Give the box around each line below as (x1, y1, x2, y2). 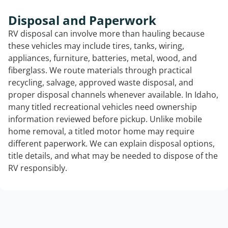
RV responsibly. (8, 162, 67, 174)
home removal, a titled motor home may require (8, 125, 194, 137)
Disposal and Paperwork (8, 11, 156, 28)
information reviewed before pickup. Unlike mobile (8, 113, 202, 125)
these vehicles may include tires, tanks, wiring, (8, 40, 184, 51)
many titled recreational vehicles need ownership (8, 101, 197, 112)
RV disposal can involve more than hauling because (8, 27, 205, 39)
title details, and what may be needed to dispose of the (8, 150, 218, 161)
